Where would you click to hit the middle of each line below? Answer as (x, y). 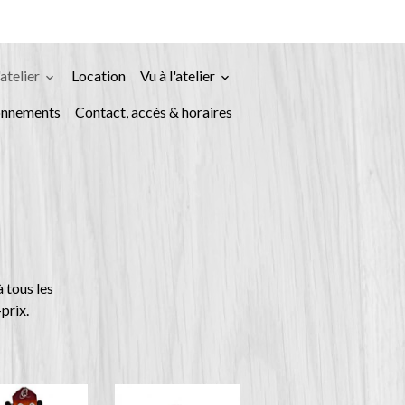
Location (99, 75)
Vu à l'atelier (179, 75)
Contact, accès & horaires (154, 112)
